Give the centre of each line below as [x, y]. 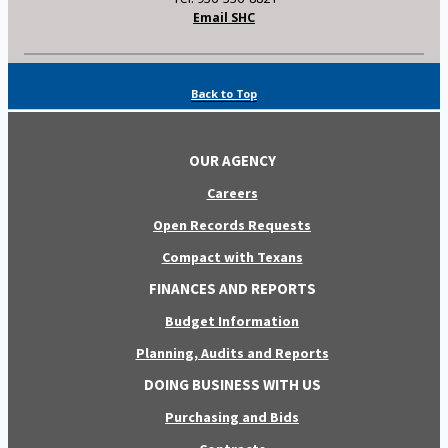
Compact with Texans [232, 256]
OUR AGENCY [232, 160]
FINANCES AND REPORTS [232, 288]
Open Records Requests [232, 224]
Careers [232, 192]
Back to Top [224, 93]
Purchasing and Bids [232, 416]
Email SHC [224, 17]
